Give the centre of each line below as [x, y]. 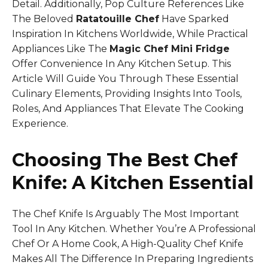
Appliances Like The [61, 48]
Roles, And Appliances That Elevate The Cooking [128, 108]
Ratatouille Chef [118, 19]
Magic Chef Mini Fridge [170, 48]
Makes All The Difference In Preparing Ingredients [133, 258]
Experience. [40, 123]
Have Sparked [194, 19]
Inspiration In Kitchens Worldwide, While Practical [130, 33]
